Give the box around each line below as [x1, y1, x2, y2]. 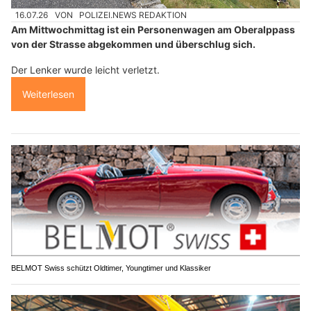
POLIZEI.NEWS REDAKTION [79, 10, 187, 21]
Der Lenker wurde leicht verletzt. [11, 64, 160, 76]
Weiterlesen [22, 88, 74, 101]
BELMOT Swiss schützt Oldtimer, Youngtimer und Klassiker [11, 263, 211, 272]
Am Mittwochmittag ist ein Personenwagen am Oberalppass [11, 24, 295, 36]
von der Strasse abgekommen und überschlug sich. [11, 38, 255, 51]
